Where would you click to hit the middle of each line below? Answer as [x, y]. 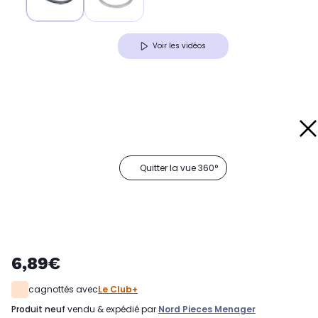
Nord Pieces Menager [207, 309]
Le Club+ [118, 290]
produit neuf [41, 309]
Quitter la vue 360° [179, 168]
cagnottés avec [63, 290]
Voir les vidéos [179, 46]
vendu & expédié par [112, 309]
